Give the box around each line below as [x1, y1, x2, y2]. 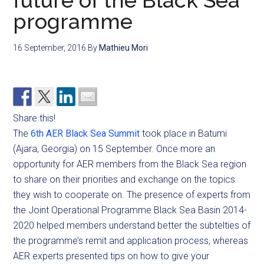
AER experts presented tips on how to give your [13, 250, 210, 262]
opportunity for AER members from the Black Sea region [13, 159, 247, 170]
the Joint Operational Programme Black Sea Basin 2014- [13, 204, 247, 216]
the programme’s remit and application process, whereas [13, 235, 249, 246]
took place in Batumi [140, 128, 227, 139]
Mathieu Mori [99, 43, 148, 52]
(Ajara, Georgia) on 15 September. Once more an [13, 143, 216, 154]
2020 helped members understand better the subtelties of [13, 220, 251, 231]
